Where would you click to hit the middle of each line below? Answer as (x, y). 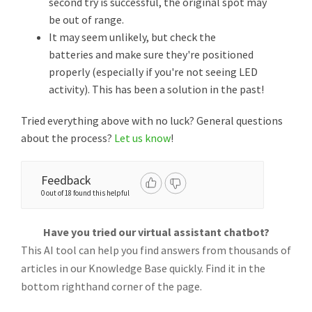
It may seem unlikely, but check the (132, 37)
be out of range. (86, 19)
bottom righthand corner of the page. (111, 286)
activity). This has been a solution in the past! (156, 89)
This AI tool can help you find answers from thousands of (156, 250)
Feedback (66, 180)
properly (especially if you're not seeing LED (153, 72)
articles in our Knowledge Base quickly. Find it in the (143, 268)
